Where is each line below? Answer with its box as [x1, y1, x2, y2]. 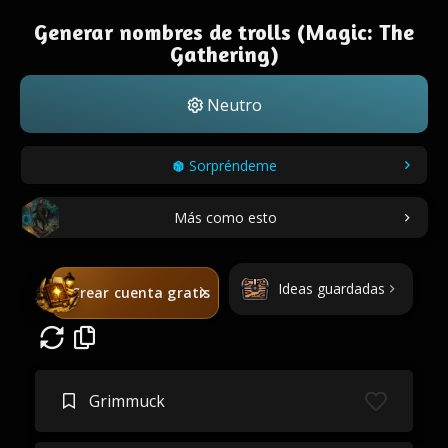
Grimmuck [88, 390, 165, 412]
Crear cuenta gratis [70, 283, 211, 302]
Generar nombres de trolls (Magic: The [34, 19, 414, 45]
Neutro [202, 94, 262, 116]
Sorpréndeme [188, 156, 277, 175]
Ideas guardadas [277, 279, 385, 298]
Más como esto [173, 207, 277, 227]
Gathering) [169, 41, 279, 67]
